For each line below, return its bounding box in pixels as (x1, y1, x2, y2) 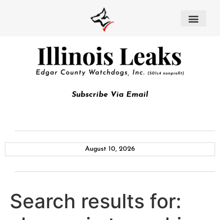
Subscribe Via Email (72, 91, 148, 99)
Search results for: (10, 189, 181, 213)
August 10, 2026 (85, 145, 135, 153)
